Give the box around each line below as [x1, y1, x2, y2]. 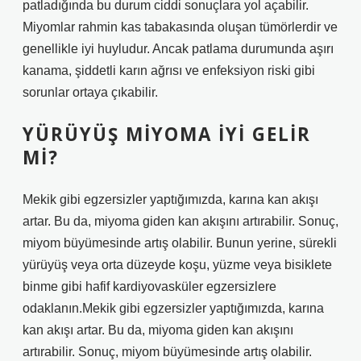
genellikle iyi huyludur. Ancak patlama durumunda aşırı [23, 42, 334, 56]
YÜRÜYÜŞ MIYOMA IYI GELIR [23, 122, 311, 147]
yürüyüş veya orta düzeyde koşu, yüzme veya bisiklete [23, 258, 332, 272]
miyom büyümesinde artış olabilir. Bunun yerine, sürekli [23, 236, 337, 250]
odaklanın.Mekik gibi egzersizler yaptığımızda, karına [23, 301, 324, 315]
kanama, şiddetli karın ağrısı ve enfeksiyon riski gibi [23, 64, 315, 77]
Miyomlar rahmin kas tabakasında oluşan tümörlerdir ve [23, 20, 338, 34]
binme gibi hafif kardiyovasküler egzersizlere [23, 280, 276, 293]
